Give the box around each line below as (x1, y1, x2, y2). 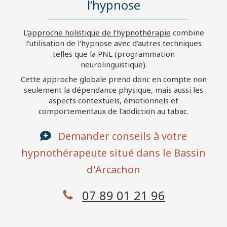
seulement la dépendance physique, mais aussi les (24, 84, 203, 95)
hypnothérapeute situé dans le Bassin (21, 145, 206, 160)
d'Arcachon (87, 162, 140, 176)
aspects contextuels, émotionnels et (49, 95, 178, 105)
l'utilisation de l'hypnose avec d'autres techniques (25, 37, 202, 48)
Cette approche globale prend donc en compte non (20, 73, 207, 84)
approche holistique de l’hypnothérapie (27, 27, 171, 37)
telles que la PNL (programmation (52, 48, 175, 59)
